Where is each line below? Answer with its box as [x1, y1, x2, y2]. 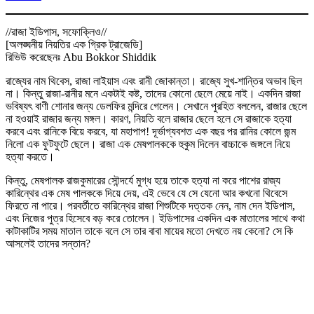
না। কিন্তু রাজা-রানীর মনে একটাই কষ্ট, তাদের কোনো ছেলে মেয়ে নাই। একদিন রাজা [6, 87, 301, 100]
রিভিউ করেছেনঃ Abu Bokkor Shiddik [6, 50, 156, 63]
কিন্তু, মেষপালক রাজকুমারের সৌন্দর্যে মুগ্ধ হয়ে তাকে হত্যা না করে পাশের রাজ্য [6, 174, 280, 186]
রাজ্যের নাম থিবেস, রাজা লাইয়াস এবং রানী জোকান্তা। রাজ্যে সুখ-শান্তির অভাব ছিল [6, 74, 302, 87]
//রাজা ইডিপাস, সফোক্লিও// [6, 25, 107, 38]
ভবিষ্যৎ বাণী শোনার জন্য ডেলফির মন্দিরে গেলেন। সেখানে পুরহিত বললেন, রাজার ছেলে [6, 100, 307, 112]
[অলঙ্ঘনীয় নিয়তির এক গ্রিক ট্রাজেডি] [6, 38, 142, 50]
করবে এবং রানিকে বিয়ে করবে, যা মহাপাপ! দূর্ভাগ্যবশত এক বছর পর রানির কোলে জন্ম [6, 125, 296, 137]
